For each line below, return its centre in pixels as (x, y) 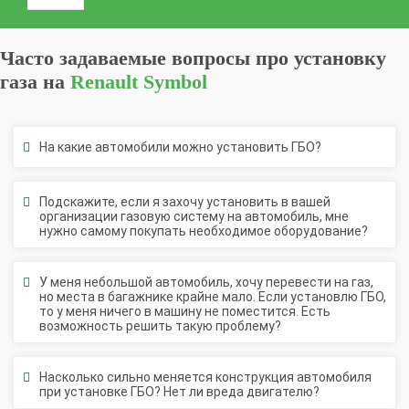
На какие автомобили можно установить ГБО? (180, 126)
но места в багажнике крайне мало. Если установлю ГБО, (213, 275)
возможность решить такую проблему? (160, 304)
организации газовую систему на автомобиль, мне (194, 195)
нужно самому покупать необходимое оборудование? (204, 210)
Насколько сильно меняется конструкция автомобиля (205, 356)
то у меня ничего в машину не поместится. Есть (185, 290)
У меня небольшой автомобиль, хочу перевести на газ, (206, 261)
